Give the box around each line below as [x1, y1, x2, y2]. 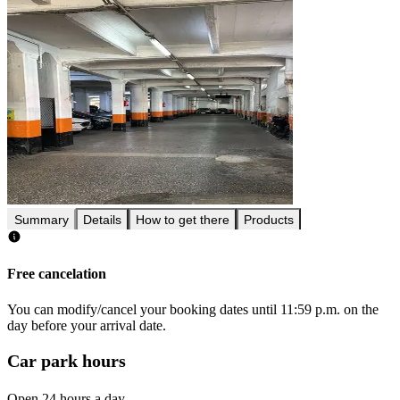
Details [83, 212, 121, 228]
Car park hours [7, 351, 126, 371]
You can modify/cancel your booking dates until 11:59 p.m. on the [7, 301, 379, 317]
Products [244, 212, 294, 228]
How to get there [136, 212, 229, 228]
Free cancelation [7, 266, 106, 282]
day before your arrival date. [7, 317, 166, 333]
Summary [14, 212, 69, 228]
